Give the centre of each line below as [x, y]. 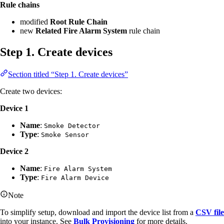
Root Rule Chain [79, 21]
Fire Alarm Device [75, 177]
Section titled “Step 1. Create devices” [68, 74]
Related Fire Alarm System [81, 30]
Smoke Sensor [65, 134]
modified [35, 21]
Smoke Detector [72, 125]
